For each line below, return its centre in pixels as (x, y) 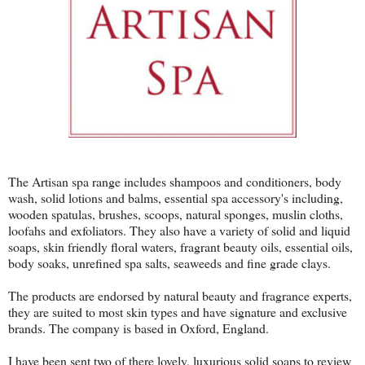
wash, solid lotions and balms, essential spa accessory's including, (176, 198)
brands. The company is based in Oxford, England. (139, 328)
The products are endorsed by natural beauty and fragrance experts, (180, 296)
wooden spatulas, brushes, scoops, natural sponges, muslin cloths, (176, 214)
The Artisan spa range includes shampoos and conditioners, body (175, 182)
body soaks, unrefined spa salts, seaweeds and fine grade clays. (169, 263)
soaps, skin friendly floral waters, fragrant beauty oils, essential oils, (180, 247)
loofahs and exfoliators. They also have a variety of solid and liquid (179, 231)
